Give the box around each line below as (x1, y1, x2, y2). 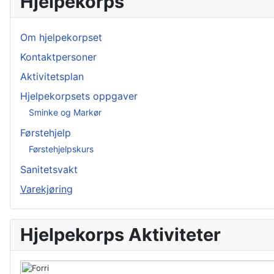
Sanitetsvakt (20, 163, 78, 176)
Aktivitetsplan (20, 70, 84, 83)
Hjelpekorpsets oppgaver (20, 90, 138, 102)
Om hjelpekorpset (20, 31, 102, 43)
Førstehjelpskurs (29, 143, 94, 154)
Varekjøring (20, 183, 73, 195)
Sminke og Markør (29, 106, 102, 117)
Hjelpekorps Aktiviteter (20, 224, 221, 245)
